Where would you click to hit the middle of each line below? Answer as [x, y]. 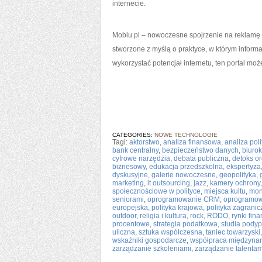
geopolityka [238, 175]
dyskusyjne [130, 175]
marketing [128, 183]
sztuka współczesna [170, 232]
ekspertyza [244, 167]
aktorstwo [144, 142]
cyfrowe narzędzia [141, 158]
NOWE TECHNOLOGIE [186, 135]
